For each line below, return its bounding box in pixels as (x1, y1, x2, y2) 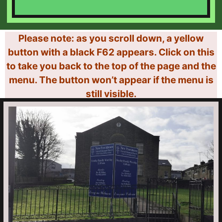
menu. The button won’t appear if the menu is (8, 74, 214, 86)
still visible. (85, 88, 137, 100)
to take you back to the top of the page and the (6, 60, 216, 72)
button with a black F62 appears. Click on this (7, 47, 215, 58)
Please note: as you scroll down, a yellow (18, 33, 204, 44)
